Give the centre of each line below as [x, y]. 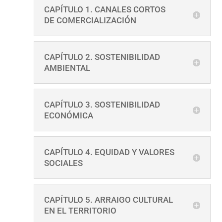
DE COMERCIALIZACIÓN [90, 20]
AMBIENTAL [67, 68]
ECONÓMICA [68, 115]
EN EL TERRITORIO [80, 210]
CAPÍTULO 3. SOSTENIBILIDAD [102, 104]
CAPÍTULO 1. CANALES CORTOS [105, 9]
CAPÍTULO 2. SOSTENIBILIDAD [102, 57]
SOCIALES [63, 163]
